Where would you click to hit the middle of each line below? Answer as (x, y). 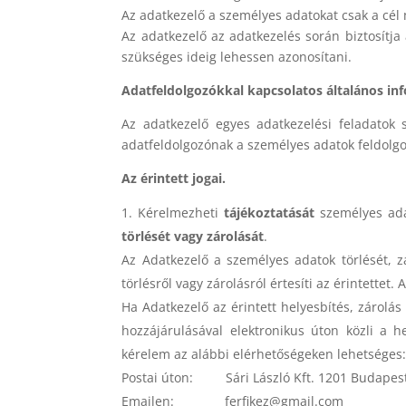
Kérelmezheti (181, 212)
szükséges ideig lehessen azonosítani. (237, 56)
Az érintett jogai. (174, 178)
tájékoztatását (270, 212)
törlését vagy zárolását (193, 236)
